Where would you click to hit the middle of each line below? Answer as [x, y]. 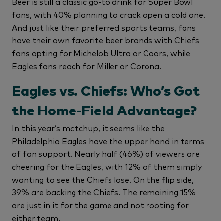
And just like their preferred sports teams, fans [104, 27]
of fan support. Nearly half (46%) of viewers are [106, 154]
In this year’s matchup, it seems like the [88, 128]
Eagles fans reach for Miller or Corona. [88, 66]
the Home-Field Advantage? [104, 112]
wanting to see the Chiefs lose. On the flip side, [103, 179]
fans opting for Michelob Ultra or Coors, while [101, 53]
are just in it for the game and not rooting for [100, 205]
